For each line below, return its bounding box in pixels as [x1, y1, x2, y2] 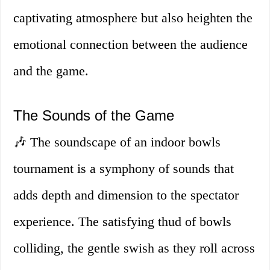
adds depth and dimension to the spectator [13, 187, 239, 203]
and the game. [13, 63, 89, 79]
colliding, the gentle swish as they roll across [13, 240, 256, 256]
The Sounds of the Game [13, 107, 175, 124]
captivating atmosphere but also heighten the [13, 10, 253, 26]
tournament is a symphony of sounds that [13, 161, 234, 177]
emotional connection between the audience [13, 37, 248, 52]
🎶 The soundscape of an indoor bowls [13, 134, 221, 150]
